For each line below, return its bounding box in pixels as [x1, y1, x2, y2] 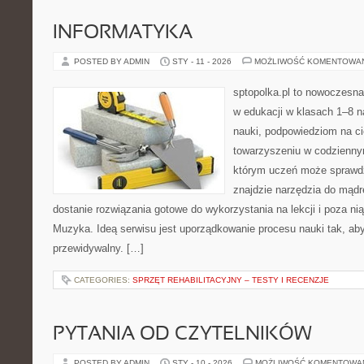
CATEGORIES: [74, 275, 132, 284]
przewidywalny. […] [53, 242, 144, 254]
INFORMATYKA [53, 24, 193, 42]
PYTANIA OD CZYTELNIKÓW [53, 326, 312, 344]
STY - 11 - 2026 [172, 57, 232, 66]
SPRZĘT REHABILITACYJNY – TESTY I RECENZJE [132, 275, 329, 284]
